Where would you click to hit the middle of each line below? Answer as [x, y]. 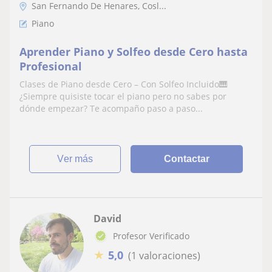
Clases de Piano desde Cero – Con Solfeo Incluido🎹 [124, 84]
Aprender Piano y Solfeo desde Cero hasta [134, 51]
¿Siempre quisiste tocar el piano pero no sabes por [123, 96]
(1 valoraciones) [164, 255]
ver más [79, 158]
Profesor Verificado [151, 236]
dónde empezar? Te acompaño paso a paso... [111, 108]
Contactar [187, 158]
